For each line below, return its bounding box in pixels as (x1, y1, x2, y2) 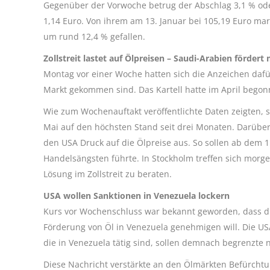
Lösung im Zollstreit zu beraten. (43, 168, 172, 180)
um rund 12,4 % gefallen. (43, 31, 145, 42)
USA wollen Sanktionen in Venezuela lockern (43, 190, 230, 201)
